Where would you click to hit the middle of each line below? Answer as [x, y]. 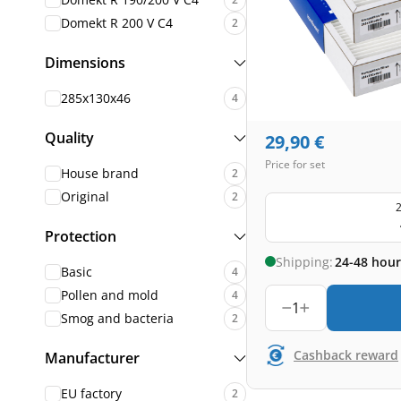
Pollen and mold [110, 295]
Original [85, 196]
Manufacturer [92, 358]
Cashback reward [346, 355]
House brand [100, 173]
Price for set [295, 164]
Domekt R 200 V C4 [117, 23]
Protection [81, 236]
